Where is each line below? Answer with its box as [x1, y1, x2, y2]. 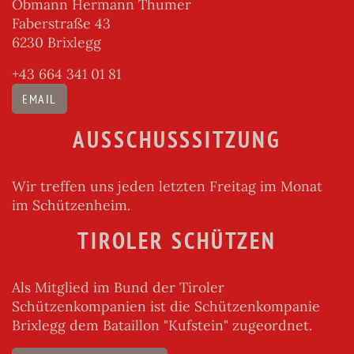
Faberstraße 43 [12, 13, 111, 32]
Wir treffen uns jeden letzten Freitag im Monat [12, 176, 322, 195]
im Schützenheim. [12, 195, 130, 214]
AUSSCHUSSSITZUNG [73, 124, 281, 154]
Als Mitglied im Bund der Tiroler [12, 277, 224, 296]
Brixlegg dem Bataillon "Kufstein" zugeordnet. [12, 315, 316, 334]
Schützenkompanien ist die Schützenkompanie [12, 296, 320, 315]
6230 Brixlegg [12, 32, 101, 51]
